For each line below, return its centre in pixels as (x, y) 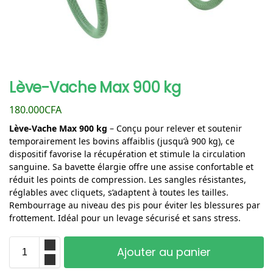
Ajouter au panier (164, 252)
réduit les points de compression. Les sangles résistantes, (128, 179)
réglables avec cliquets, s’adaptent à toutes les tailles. (119, 192)
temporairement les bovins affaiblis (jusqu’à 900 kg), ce (122, 141)
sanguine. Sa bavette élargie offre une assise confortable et (131, 166)
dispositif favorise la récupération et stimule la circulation (127, 154)
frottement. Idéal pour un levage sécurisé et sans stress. (125, 218)
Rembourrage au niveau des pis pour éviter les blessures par (135, 205)
